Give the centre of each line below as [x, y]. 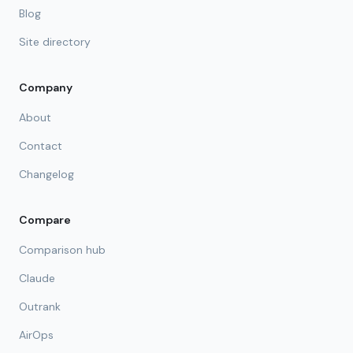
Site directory [55, 42]
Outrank [40, 307]
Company [46, 87]
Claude [37, 278]
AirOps [36, 335]
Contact [41, 146]
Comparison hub [62, 250]
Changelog [46, 174]
